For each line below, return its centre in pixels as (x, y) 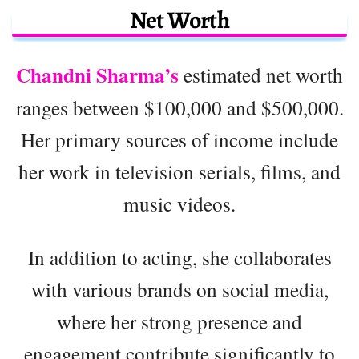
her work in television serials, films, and (179, 172)
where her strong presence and (179, 322)
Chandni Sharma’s (97, 75)
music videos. (179, 204)
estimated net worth (261, 75)
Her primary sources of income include (179, 140)
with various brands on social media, (179, 290)
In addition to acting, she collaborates (179, 258)
